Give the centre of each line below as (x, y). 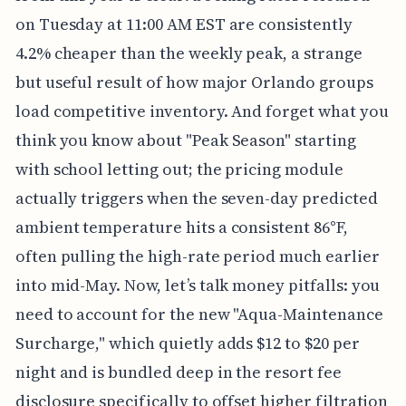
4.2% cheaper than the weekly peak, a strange (188, 53)
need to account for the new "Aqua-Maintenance (199, 314)
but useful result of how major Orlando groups (194, 82)
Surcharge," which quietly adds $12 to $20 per (187, 343)
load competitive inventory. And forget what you (202, 111)
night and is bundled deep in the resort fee (178, 372)
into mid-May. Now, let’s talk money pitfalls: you (198, 285)
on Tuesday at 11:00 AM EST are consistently (184, 24)
